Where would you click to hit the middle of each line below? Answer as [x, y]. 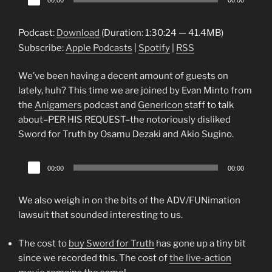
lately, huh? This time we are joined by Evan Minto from [135, 91]
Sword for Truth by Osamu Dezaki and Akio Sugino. [126, 134]
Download [78, 32]
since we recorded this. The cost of [94, 258]
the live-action [200, 258]
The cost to [43, 243]
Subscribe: [42, 48]
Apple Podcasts [99, 48]
